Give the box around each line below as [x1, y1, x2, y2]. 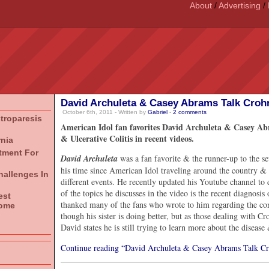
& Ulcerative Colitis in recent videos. [61, 132, 194, 145]
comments [178, 109, 207, 115]
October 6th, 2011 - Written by [62, 109, 148, 115]
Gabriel [148, 109, 168, 115]
